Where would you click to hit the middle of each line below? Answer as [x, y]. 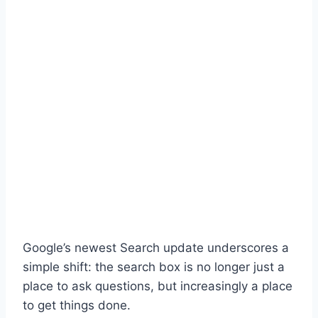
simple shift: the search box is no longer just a [154, 267]
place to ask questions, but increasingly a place [158, 286]
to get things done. [77, 305]
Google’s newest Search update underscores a [156, 247]
